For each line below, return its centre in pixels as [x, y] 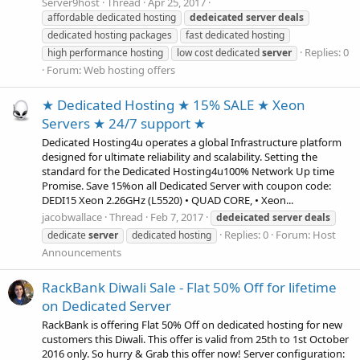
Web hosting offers [129, 70]
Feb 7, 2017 [177, 217]
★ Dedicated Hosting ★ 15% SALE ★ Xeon [174, 104]
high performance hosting [105, 53]
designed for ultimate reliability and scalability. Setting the [180, 157]
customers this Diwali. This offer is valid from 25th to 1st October [195, 339]
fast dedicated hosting [235, 35]
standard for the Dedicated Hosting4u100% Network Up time [188, 171]
